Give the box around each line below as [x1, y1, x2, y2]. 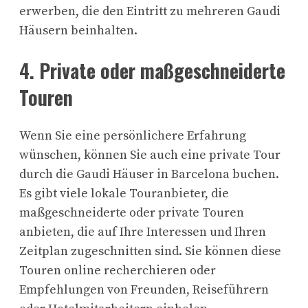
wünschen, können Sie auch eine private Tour [19, 146, 280, 163]
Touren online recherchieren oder [19, 262, 216, 278]
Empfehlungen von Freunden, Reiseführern [19, 281, 269, 298]
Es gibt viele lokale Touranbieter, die [19, 185, 229, 201]
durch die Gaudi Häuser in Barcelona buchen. [19, 166, 279, 182]
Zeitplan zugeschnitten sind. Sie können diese [19, 243, 281, 259]
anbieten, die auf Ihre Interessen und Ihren [19, 223, 266, 240]
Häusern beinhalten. [19, 23, 137, 39]
